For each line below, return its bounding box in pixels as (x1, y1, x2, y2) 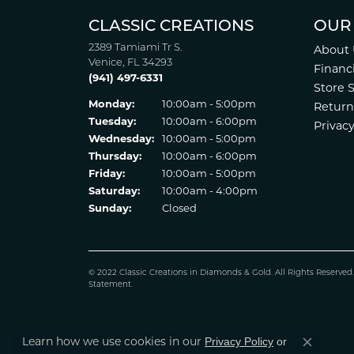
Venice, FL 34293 (88, 58, 172, 68)
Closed (162, 201, 197, 214)
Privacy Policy (205, 335, 274, 348)
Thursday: (88, 149, 141, 162)
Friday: (88, 167, 125, 179)
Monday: (88, 97, 134, 110)
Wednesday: (88, 132, 154, 145)
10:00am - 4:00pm (162, 184, 258, 197)
